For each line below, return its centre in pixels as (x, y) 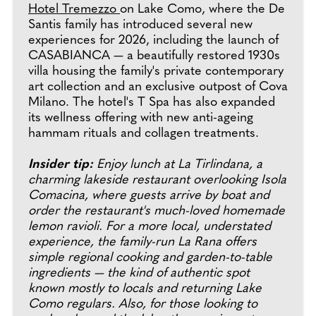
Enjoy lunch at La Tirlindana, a (178, 165)
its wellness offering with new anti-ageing (141, 118)
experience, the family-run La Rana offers (142, 242)
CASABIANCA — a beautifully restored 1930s (154, 56)
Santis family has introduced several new (140, 25)
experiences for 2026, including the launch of (153, 41)
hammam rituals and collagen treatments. (144, 134)
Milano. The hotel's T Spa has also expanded (152, 103)
